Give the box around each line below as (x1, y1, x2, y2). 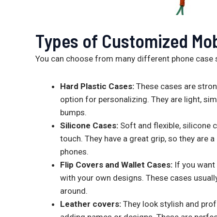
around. (60, 186, 88, 196)
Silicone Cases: (60, 120, 118, 130)
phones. (60, 146, 89, 156)
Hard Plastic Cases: (60, 81, 134, 91)
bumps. (60, 107, 87, 117)
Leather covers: (60, 199, 123, 209)
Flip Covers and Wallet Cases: (60, 159, 172, 170)
